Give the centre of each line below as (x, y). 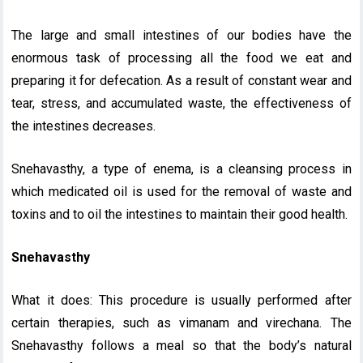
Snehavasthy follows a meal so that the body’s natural (181, 346)
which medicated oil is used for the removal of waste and (181, 192)
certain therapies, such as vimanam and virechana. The (181, 323)
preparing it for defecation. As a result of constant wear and (181, 81)
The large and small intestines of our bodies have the (181, 36)
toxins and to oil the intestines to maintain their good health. (180, 215)
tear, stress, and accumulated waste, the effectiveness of (181, 104)
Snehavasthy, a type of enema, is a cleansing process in (181, 169)
